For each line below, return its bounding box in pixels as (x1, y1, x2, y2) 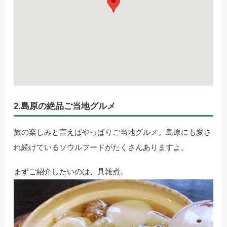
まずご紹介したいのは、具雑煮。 (14, 167, 128, 176)
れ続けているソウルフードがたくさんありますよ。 (14, 143, 188, 152)
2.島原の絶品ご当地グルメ (14, 101, 116, 111)
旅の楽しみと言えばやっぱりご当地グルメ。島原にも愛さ (14, 128, 211, 137)
